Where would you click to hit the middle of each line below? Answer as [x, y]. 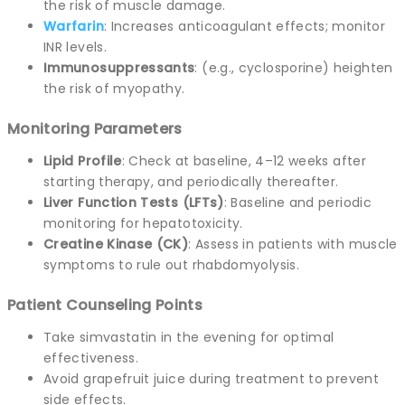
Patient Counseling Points [105, 305]
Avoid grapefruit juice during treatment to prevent [211, 378]
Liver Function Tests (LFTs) [134, 202]
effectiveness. [91, 358]
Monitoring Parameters [95, 128]
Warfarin [74, 26]
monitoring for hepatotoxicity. [143, 223]
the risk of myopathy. [114, 88]
